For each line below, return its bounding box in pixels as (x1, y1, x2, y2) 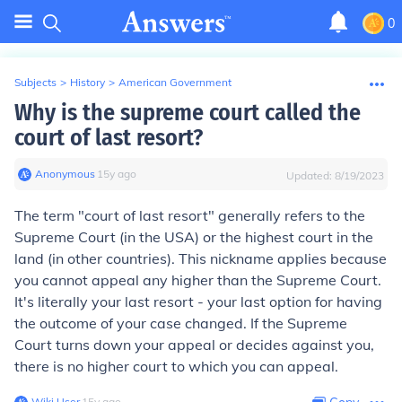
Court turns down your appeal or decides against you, (14, 336, 374, 354)
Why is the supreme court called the (14, 99, 361, 127)
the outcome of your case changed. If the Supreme (14, 314, 347, 332)
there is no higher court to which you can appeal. (14, 357, 338, 375)
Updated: (286, 169, 335, 182)
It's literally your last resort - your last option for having (14, 293, 382, 310)
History (70, 75, 105, 89)
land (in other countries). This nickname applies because (14, 249, 387, 267)
